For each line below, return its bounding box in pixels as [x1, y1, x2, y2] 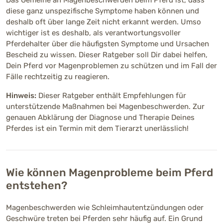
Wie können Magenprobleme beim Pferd [6, 166, 213, 179]
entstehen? [6, 179, 67, 192]
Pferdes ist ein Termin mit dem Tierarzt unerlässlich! [6, 123, 189, 133]
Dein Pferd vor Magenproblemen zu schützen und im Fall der [6, 61, 217, 70]
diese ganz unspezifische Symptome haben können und [6, 6, 199, 15]
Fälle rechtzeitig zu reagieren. [6, 72, 110, 81]
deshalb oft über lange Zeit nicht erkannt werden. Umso [6, 17, 201, 26]
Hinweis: [6, 91, 36, 100]
